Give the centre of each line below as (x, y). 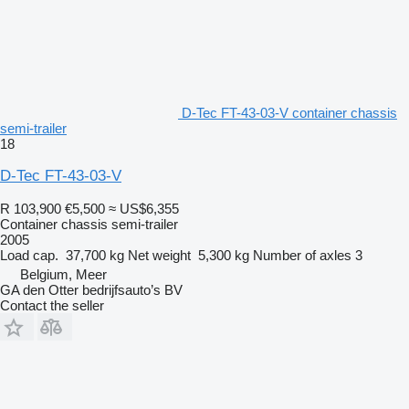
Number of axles (302, 255)
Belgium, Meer (63, 274)
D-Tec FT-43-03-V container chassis (289, 112)
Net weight (159, 255)
